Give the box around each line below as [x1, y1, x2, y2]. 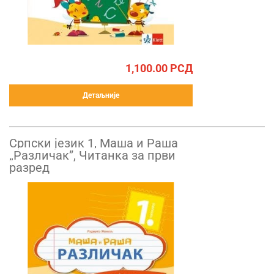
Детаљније [83, 91, 119, 100]
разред [9, 160, 50, 175]
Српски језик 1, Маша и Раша [9, 136, 178, 150]
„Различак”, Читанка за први [9, 148, 176, 163]
